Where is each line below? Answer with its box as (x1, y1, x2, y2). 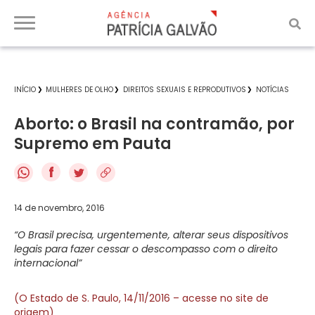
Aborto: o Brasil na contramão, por (14, 113, 295, 135)
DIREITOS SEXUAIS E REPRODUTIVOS (123, 84, 246, 95)
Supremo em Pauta (14, 133, 172, 155)
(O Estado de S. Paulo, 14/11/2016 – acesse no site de (14, 290, 269, 305)
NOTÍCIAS (256, 84, 289, 95)
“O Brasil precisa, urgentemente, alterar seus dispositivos (14, 227, 288, 242)
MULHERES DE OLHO (46, 84, 113, 95)
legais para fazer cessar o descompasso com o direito (14, 241, 278, 256)
